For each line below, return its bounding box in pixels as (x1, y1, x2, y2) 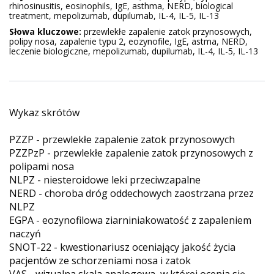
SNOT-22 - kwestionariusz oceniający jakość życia (9, 240, 235, 254)
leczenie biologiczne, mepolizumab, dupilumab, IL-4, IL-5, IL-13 (9, 45, 258, 57)
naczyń (9, 227, 41, 240)
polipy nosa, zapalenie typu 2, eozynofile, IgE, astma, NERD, (9, 35, 248, 47)
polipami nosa (9, 160, 74, 173)
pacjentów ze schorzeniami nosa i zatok (9, 254, 191, 267)
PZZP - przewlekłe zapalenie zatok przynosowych (9, 133, 235, 146)
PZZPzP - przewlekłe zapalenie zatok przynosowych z (9, 146, 253, 160)
